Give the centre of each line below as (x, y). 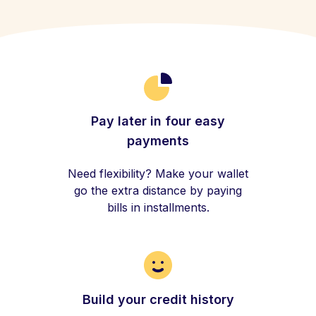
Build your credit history (158, 299)
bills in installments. (158, 207)
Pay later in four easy (158, 121)
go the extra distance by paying (158, 190)
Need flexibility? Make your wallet (158, 174)
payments (158, 141)
